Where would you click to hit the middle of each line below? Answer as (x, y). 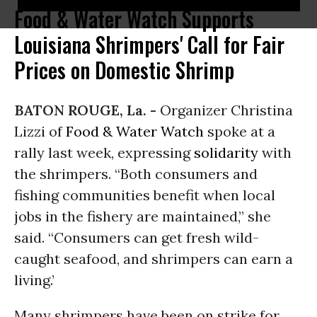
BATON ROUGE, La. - (87, 110)
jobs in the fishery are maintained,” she (143, 216)
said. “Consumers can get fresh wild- (137, 237)
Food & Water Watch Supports (134, 19)
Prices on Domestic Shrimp (124, 70)
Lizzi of (40, 131)
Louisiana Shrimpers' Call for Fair (149, 44)
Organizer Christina (226, 110)
